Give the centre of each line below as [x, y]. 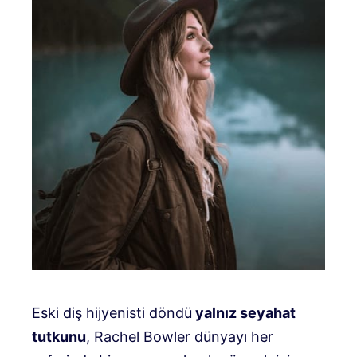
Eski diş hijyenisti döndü [112, 313]
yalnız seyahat [244, 313]
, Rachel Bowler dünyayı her [180, 337]
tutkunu [59, 337]
